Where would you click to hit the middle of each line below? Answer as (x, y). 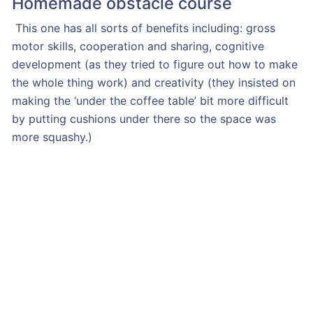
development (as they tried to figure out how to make (154, 64)
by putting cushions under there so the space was (144, 118)
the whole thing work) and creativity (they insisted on (153, 82)
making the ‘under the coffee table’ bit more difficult (150, 100)
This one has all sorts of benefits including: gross (143, 28)
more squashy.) (52, 137)
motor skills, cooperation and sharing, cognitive (138, 46)
